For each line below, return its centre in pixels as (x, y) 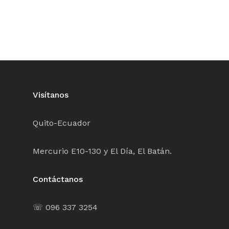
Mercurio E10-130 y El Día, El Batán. (102, 151)
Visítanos (51, 95)
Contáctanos (58, 179)
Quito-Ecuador (62, 123)
